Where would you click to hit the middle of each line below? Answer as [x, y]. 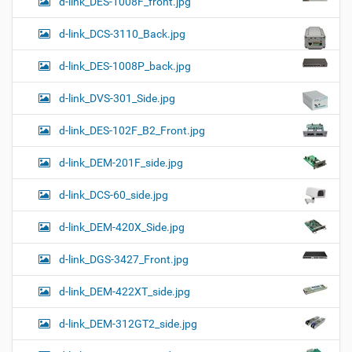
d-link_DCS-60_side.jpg [114, 194]
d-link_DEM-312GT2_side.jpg [128, 323]
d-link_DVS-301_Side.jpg [117, 98]
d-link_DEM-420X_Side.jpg [122, 227]
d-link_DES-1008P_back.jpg [125, 66]
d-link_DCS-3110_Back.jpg [122, 33]
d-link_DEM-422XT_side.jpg [125, 291]
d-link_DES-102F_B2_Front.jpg [132, 130]
